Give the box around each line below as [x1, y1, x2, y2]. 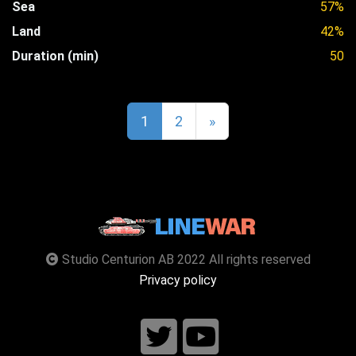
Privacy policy [139, 273, 217, 288]
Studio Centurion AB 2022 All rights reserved [58, 252, 311, 268]
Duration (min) [12, 48, 99, 64]
